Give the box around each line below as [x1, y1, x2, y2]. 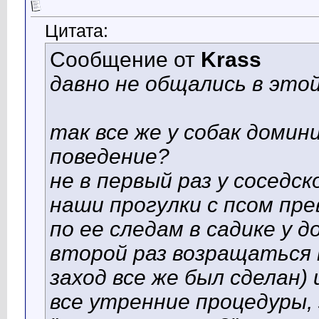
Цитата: [45, 21, 108, 41]
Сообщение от [50, 48, 201, 72]
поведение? [50, 145, 169, 169]
